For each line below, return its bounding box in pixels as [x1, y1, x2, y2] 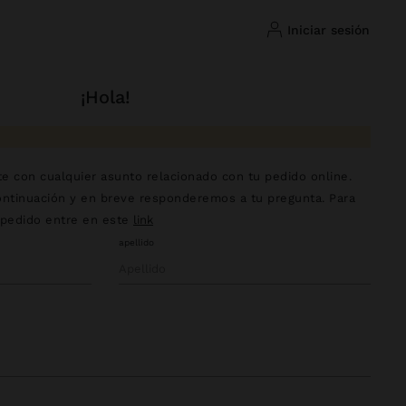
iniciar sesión [290, 22, 370, 37]
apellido [119, 237, 154, 247]
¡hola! [98, 86, 130, 108]
